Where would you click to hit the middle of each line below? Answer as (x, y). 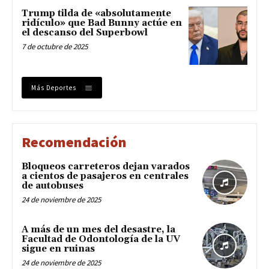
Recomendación (74, 142)
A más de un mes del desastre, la (98, 230)
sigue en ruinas (58, 249)
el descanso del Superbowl (85, 32)
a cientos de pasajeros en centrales (105, 177)
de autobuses (53, 186)
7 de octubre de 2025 (55, 46)
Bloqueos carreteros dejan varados (106, 167)
